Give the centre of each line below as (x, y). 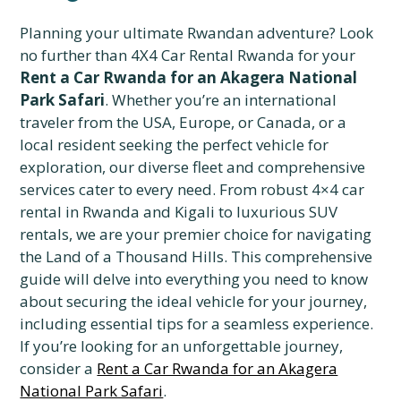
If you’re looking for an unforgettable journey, (182, 346)
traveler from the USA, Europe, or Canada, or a (183, 122)
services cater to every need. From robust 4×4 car (192, 189)
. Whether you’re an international (221, 100)
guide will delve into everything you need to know (194, 279)
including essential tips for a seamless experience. (197, 324)
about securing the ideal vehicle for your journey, (194, 301)
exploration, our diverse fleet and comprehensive (193, 167)
